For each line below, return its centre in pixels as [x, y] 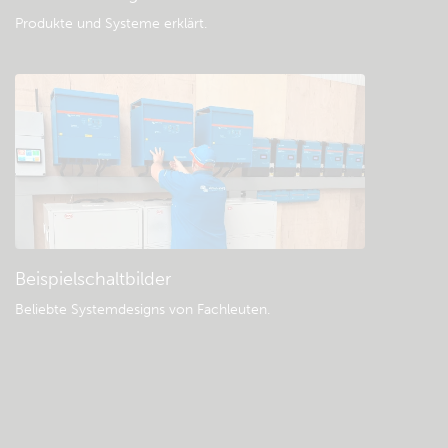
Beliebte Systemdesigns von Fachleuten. [142, 309]
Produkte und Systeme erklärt [109, 23]
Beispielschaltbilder [93, 279]
